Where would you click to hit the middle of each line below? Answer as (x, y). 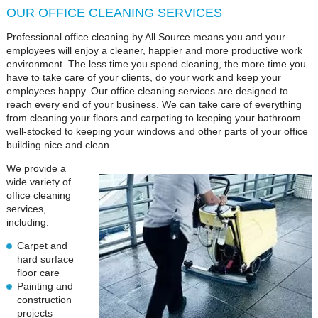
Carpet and (42, 246)
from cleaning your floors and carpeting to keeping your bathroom (153, 118)
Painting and (45, 286)
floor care (38, 273)
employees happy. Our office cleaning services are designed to (147, 91)
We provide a (36, 168)
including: (27, 222)
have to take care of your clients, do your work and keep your (143, 77)
